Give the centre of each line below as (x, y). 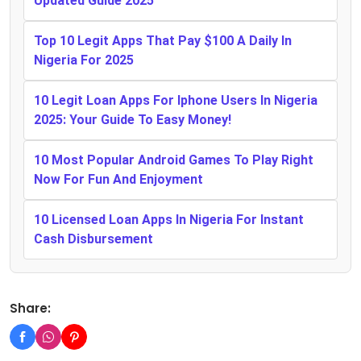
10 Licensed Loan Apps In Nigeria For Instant (169, 219)
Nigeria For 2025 (84, 60)
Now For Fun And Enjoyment (118, 179)
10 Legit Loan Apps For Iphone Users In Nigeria (176, 100)
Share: (30, 308)
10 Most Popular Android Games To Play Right (174, 160)
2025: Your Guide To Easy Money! (133, 119)
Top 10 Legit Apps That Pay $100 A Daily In (163, 40)
